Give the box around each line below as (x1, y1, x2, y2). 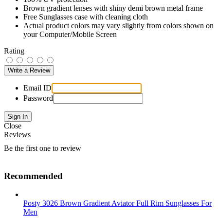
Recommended (4, 170, 63, 181)
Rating (4, 46, 24, 55)
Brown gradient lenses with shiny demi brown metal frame (23, 3, 203, 12)
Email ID (23, 83, 52, 92)
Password (23, 93, 53, 102)
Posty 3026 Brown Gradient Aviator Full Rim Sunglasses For (23, 199, 212, 208)
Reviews (4, 130, 31, 139)
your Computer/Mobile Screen (23, 30, 117, 38)
